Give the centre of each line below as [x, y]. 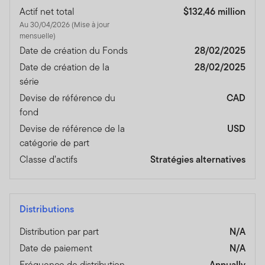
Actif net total [47, 12]
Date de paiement [56, 248]
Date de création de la [64, 67]
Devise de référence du [67, 98]
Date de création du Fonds [74, 51]
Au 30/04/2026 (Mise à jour [46, 25]
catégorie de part [54, 143]
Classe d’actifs [49, 160]
